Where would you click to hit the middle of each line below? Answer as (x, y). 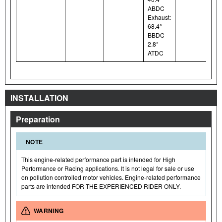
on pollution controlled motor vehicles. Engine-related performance (111, 177)
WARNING (49, 210)
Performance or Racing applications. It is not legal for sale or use (108, 168)
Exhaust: (159, 17)
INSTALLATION (39, 98)
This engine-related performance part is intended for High (98, 159)
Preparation (38, 119)
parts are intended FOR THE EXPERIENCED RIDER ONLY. (101, 186)
